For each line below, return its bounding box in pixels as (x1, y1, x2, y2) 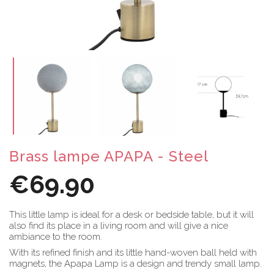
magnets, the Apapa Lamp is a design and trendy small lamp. (9, 257, 262, 269)
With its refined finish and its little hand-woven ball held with (9, 246, 257, 258)
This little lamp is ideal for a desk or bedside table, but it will (9, 209, 254, 220)
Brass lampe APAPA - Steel (9, 147, 209, 165)
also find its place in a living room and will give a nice (9, 220, 228, 231)
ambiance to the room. (9, 231, 102, 242)
